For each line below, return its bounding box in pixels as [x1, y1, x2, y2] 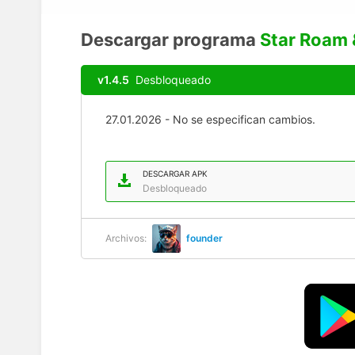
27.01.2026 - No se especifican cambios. [105, 113, 315, 126]
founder [186, 232, 223, 244]
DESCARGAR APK [143, 169, 208, 178]
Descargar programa [81, 29, 256, 50]
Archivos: [105, 232, 147, 244]
